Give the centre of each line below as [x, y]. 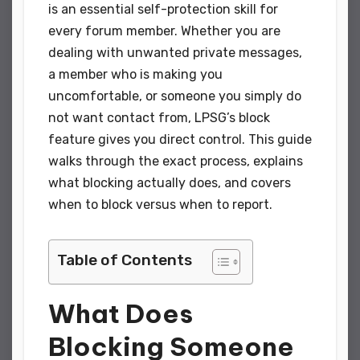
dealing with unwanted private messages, [175, 53]
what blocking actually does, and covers [170, 183]
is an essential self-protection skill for [163, 10]
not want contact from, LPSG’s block [159, 118]
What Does [121, 314]
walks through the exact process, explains [176, 162]
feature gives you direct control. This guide [180, 140]
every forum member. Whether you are [164, 31]
